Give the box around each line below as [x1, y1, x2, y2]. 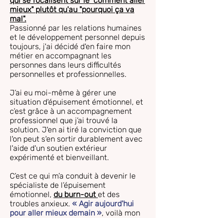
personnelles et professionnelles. [10, 70, 127, 79]
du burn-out [54, 190, 98, 199]
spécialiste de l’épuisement [10, 181, 106, 190]
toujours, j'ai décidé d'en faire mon [10, 42, 130, 51]
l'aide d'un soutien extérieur [10, 144, 107, 153]
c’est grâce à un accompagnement [10, 107, 132, 116]
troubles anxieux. [10, 199, 72, 208]
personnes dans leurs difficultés [10, 60, 121, 70]
